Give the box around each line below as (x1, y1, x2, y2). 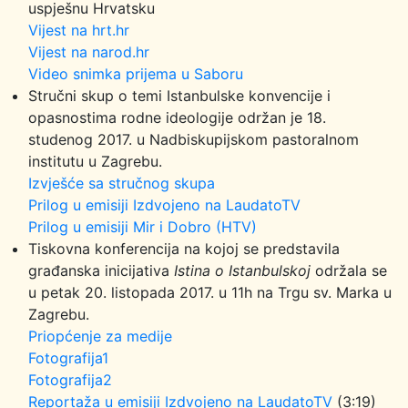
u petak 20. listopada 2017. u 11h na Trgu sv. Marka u (28, 283, 392, 301)
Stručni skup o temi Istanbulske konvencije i (28, 87, 331, 105)
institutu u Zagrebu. (28, 152, 162, 170)
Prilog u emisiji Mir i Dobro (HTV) (28, 218, 257, 236)
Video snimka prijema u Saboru (28, 65, 243, 83)
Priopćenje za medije (28, 327, 172, 345)
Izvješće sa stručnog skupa (28, 174, 215, 192)
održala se (311, 261, 387, 280)
